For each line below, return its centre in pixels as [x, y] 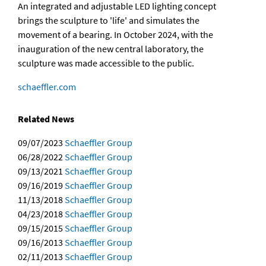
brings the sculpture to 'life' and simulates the [109, 20]
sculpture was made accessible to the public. [106, 63]
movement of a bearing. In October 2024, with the [115, 34]
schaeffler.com [47, 87]
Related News [46, 119]
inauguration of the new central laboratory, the [111, 49]
